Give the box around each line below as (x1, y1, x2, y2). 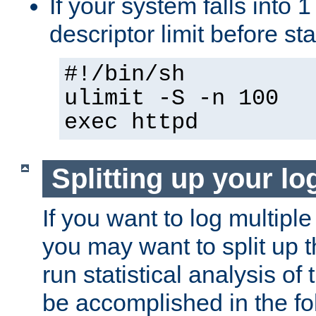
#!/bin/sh (64, 62, 185, 88)
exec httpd (64, 110, 198, 136)
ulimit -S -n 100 (64, 86, 279, 112)
